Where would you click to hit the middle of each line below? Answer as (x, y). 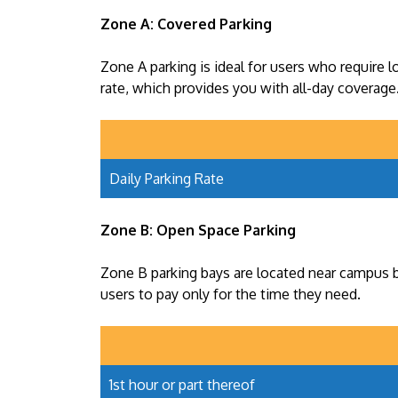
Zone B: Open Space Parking (198, 231)
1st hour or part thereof (182, 385)
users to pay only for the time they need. (231, 295)
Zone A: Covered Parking (186, 24)
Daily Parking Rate (167, 179)
